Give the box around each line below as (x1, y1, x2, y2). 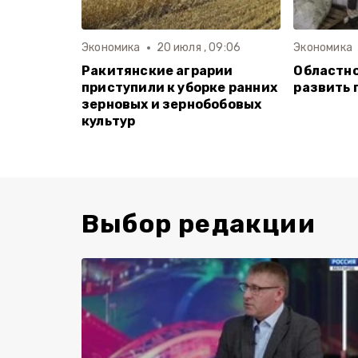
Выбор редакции (82, 209, 316, 239)
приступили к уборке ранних (82, 80, 277, 95)
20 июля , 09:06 (156, 41, 241, 54)
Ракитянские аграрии (82, 63, 233, 78)
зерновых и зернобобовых (82, 97, 262, 112)
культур (82, 113, 136, 129)
